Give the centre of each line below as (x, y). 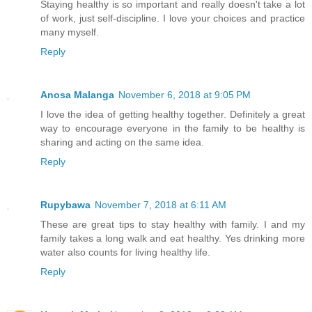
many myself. (70, 32)
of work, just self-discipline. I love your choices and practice (173, 18)
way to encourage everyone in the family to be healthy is (173, 128)
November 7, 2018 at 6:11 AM (161, 205)
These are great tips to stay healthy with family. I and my (173, 225)
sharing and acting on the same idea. (122, 142)
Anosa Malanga (77, 95)
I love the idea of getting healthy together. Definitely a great (173, 115)
